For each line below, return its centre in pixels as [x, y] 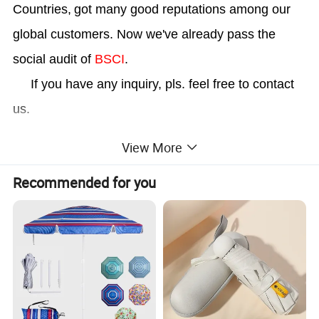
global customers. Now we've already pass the [145, 34]
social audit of [52, 59]
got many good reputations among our [183, 9]
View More [152, 148]
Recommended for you [85, 183]
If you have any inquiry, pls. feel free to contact [154, 84]
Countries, [42, 9]
